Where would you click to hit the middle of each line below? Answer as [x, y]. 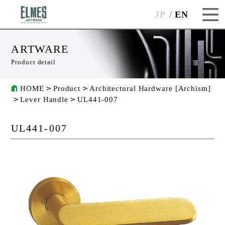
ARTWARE [40, 49]
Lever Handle [44, 100]
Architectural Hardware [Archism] [150, 89]
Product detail [33, 62]
